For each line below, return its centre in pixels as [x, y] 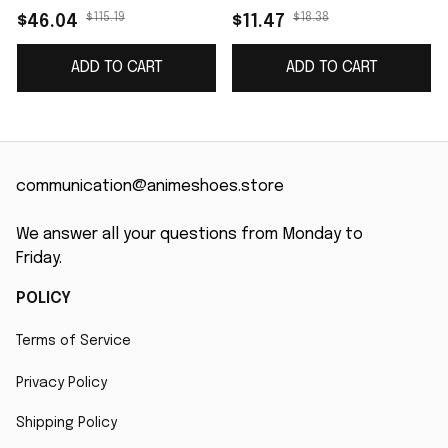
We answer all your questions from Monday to [189, 235]
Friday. [39, 259]
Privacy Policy [61, 382]
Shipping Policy [66, 422]
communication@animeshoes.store [150, 187]
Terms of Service [73, 340]
